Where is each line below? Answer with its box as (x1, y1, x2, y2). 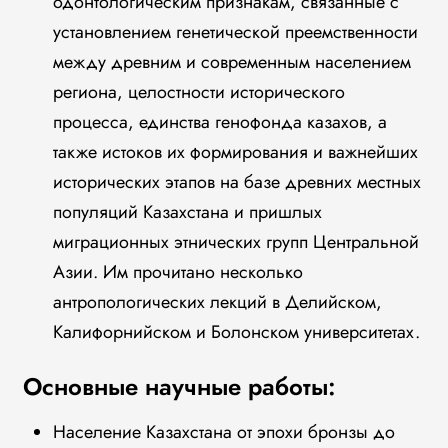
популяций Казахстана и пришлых (52, 199, 322, 225)
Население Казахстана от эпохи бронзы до (52, 419, 395, 445)
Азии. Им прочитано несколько (52, 259, 303, 285)
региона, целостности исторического (52, 79, 345, 105)
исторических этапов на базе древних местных (52, 169, 421, 195)
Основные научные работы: (22, 369, 336, 404)
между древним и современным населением (52, 49, 411, 75)
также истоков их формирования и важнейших (52, 139, 418, 165)
